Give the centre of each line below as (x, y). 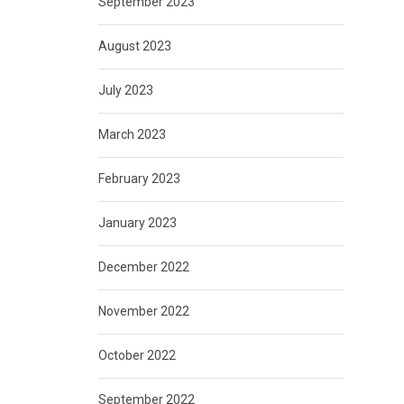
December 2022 (143, 267)
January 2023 (137, 223)
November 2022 (143, 312)
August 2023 (134, 46)
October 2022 (137, 356)
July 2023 (125, 91)
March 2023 (132, 135)
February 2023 (139, 179)
